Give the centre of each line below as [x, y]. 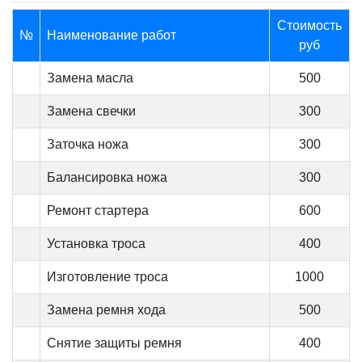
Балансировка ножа [107, 177]
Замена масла [90, 78]
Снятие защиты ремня [114, 343]
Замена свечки [91, 111]
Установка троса [96, 243]
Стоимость [309, 25]
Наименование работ [113, 35]
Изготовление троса [107, 276]
